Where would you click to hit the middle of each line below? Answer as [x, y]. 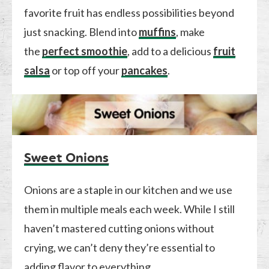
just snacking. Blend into [82, 32]
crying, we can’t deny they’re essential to [120, 247]
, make [191, 32]
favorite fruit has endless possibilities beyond [129, 12]
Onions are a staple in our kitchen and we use [128, 189]
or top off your [86, 70]
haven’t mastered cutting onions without [119, 228]
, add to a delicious [171, 51]
